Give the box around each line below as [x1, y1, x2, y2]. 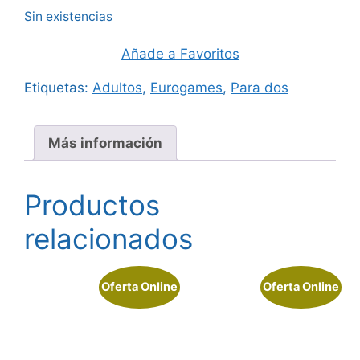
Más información [48, 134, 162, 151]
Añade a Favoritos [121, 46, 239, 63]
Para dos [231, 80, 288, 96]
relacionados [24, 222, 193, 256]
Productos [24, 188, 160, 223]
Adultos [92, 80, 142, 96]
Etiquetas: [24, 80, 92, 96]
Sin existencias [24, 9, 112, 24]
